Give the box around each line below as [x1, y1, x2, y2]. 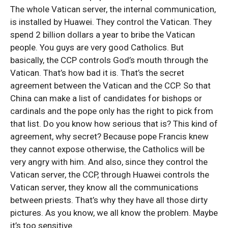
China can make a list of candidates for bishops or [10, 93, 202, 103]
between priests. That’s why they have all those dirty [10, 195, 208, 205]
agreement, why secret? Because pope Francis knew [10, 131, 209, 141]
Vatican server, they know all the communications [10, 182, 198, 192]
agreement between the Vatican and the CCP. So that [10, 80, 211, 91]
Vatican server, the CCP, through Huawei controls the [10, 169, 209, 180]
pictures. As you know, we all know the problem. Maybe [10, 208, 218, 218]
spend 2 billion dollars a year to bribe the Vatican [10, 30, 195, 40]
